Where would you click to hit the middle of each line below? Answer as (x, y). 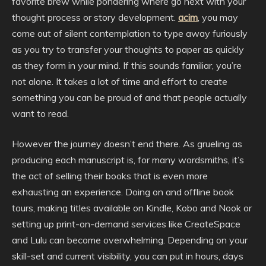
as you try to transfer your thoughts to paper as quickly (128, 49)
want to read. (40, 113)
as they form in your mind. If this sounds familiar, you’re (127, 65)
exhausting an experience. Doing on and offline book (123, 192)
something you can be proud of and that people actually (129, 97)
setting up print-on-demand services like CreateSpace (126, 224)
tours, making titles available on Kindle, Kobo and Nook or (132, 208)
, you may (218, 17)
